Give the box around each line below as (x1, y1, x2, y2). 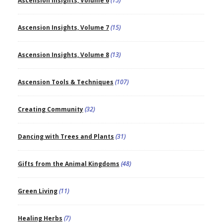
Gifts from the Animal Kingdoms (17, 160, 119, 168)
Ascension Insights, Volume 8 (17, 51, 109, 59)
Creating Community (17, 105, 83, 114)
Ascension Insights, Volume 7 (17, 23, 109, 32)
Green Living (17, 187, 57, 196)
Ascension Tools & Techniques (17, 78, 113, 87)
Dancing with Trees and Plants (17, 132, 114, 141)
